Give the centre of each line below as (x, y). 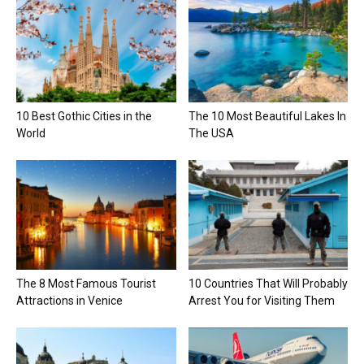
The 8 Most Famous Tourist (86, 283)
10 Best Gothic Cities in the (84, 116)
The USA (211, 133)
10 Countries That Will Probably (268, 283)
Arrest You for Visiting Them (261, 300)
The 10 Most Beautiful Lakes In (267, 116)
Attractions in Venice (69, 300)
